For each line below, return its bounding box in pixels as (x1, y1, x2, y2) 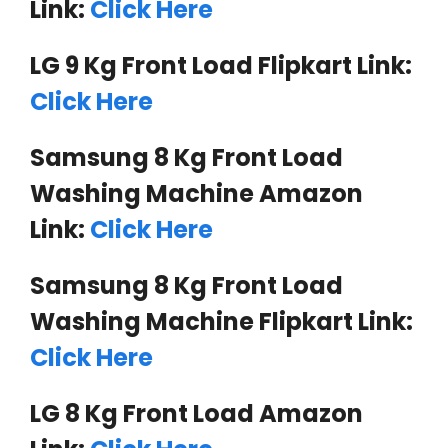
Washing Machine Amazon (30, 176, 363, 210)
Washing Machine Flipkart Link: (30, 304, 413, 338)
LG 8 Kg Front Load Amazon (30, 396, 363, 430)
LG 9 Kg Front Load (30, 48, 258, 82)
